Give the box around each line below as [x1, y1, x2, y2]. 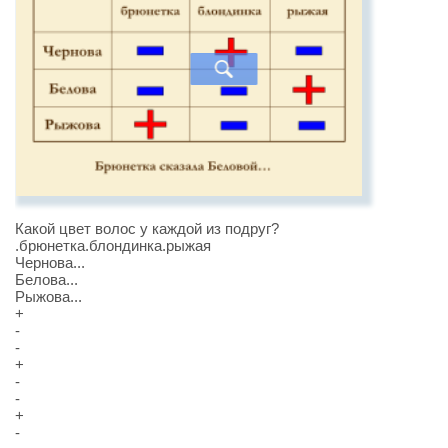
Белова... [15, 270, 78, 288]
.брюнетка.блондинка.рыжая [15, 236, 211, 254]
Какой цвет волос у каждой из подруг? [15, 219, 279, 237]
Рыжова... [15, 287, 82, 305]
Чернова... [15, 253, 85, 271]
